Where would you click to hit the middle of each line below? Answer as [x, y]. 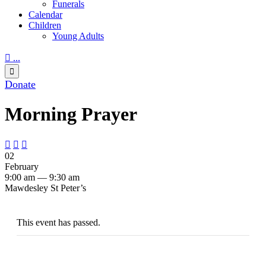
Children [45, 25]
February [22, 167]
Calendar [45, 14]
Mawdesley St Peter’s [45, 188]
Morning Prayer [71, 114]
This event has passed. [58, 223]
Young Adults [78, 36]
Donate [20, 84]
